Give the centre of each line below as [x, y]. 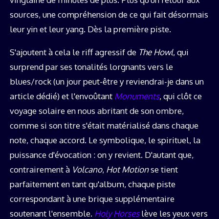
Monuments [137, 96]
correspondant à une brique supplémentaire [92, 198]
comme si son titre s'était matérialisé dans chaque [104, 125]
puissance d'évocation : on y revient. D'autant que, [102, 154]
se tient [164, 169]
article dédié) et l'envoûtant [62, 96]
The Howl [156, 52]
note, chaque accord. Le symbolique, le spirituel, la [105, 140]
